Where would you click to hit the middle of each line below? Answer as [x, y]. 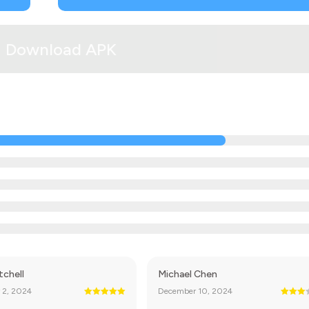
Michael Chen [188, 274]
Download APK [61, 49]
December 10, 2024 [196, 291]
